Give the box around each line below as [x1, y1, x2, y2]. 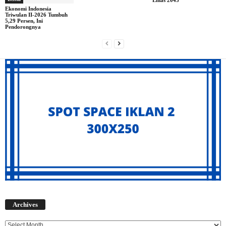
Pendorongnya [5, 24, 41, 30]
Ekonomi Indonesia [5, 6, 51, 12]
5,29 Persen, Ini [5, 18, 43, 24]
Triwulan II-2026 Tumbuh [5, 12, 68, 18]
